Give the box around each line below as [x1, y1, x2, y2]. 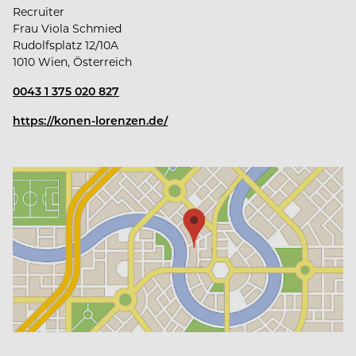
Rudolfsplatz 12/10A [13, 37, 118, 52]
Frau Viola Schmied [13, 20, 122, 36]
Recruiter [13, 3, 64, 19]
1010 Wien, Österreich [13, 53, 132, 69]
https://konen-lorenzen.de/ [13, 112, 168, 128]
